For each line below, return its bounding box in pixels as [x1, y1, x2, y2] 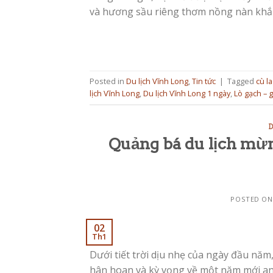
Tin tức [192, 76, 216, 87]
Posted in [90, 76, 126, 87]
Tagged [227, 76, 256, 87]
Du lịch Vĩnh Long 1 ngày [143, 88, 230, 99]
